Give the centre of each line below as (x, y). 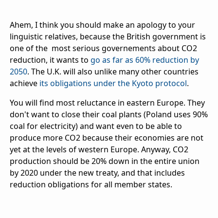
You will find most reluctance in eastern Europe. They (107, 103)
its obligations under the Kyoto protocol (113, 83)
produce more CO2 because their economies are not (107, 138)
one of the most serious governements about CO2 (103, 48)
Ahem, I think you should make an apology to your (102, 25)
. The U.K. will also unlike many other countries (113, 72)
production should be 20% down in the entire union (105, 161)
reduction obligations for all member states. (91, 185)
